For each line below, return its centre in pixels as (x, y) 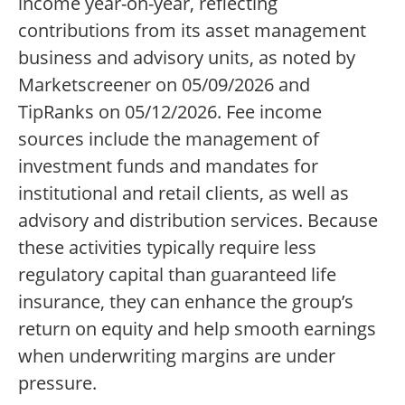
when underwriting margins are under (177, 356)
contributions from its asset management (192, 31)
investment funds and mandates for (168, 166)
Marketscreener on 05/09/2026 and (164, 85)
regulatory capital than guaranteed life (177, 275)
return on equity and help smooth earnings (197, 329)
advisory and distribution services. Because (198, 221)
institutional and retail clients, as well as (184, 193)
